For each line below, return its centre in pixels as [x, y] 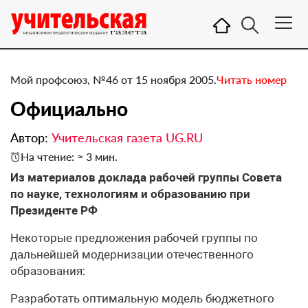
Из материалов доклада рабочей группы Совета [146, 177]
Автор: [31, 137]
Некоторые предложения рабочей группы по [134, 238]
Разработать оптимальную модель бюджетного [142, 298]
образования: [48, 271]
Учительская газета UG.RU [127, 137]
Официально [69, 109]
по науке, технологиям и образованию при [130, 194]
